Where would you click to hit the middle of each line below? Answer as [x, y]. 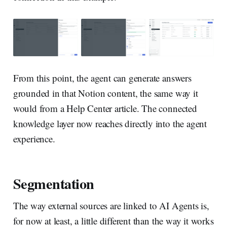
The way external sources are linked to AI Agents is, [111, 205]
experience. [34, 138]
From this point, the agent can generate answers [102, 78]
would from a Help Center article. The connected [105, 108]
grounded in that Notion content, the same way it [105, 93]
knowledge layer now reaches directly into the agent [110, 123]
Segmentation [53, 183]
